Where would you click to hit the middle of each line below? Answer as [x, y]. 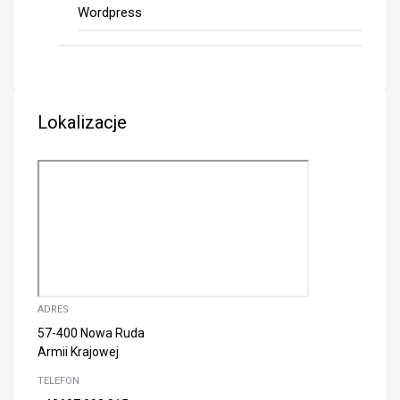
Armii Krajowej [78, 351]
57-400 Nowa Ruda [91, 333]
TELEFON [58, 380]
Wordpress [110, 12]
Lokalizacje [82, 122]
